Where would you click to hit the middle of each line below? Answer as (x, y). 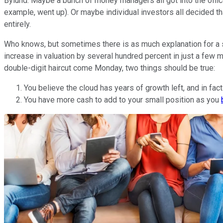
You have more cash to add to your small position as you (122, 100)
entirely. (17, 24)
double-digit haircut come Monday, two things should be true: (110, 68)
